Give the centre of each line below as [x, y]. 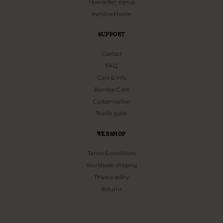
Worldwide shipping [111, 165]
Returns [111, 189]
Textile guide [111, 113]
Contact [111, 54]
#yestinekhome [111, 14]
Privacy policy [111, 177]
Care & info [111, 78]
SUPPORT [111, 35]
